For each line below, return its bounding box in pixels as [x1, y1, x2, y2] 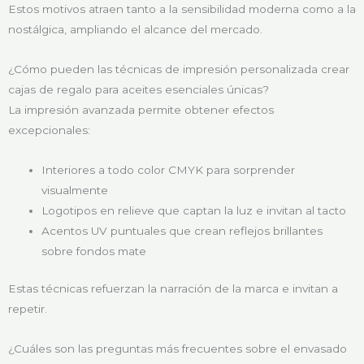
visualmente [41, 184, 109, 197]
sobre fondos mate [41, 245, 147, 258]
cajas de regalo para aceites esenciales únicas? [8, 83, 269, 97]
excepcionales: [8, 123, 90, 137]
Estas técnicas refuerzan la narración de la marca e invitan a [8, 281, 338, 295]
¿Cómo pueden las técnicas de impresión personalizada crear [8, 63, 349, 76]
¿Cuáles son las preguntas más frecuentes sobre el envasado [8, 341, 347, 355]
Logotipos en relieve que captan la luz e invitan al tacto [41, 204, 347, 218]
